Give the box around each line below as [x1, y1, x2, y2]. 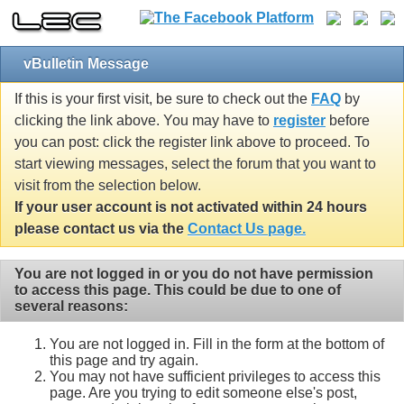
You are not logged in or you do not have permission [14, 266, 373, 282]
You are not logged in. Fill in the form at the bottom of [50, 335, 384, 352]
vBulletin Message [23, 56, 149, 71]
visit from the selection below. [14, 178, 201, 194]
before [326, 113, 370, 129]
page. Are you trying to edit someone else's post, [50, 384, 357, 400]
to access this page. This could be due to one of [14, 282, 341, 298]
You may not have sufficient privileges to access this [50, 368, 381, 384]
